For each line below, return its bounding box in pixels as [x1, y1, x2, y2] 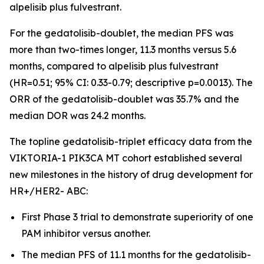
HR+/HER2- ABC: [9, 184, 88, 197]
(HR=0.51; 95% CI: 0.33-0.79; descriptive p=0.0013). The [9, 76, 253, 88]
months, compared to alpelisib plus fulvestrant [9, 60, 219, 72]
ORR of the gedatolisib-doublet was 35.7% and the [9, 93, 239, 105]
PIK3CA [68, 151, 103, 164]
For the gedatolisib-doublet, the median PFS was [9, 27, 233, 39]
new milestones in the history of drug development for [9, 168, 253, 180]
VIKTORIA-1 [9, 151, 68, 164]
